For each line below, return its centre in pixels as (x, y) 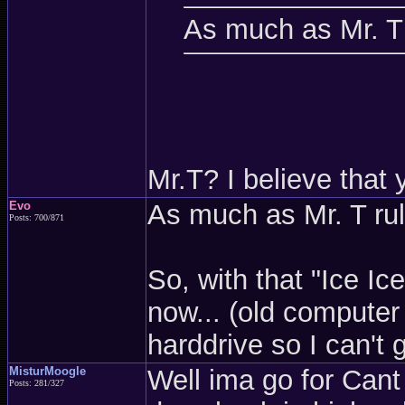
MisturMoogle (47, 371)
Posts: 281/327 (37, 383)
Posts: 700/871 (37, 217)
